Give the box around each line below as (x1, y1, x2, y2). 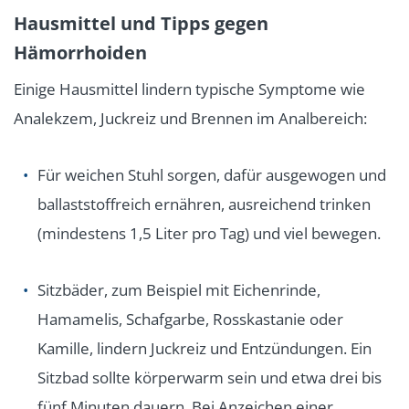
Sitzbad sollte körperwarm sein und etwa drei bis (37, 367, 382, 389)
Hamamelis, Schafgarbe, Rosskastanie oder (37, 309, 343, 330)
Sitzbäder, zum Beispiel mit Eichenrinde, (37, 279, 320, 301)
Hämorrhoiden (14, 40, 147, 66)
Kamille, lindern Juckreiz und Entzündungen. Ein (37, 338, 372, 360)
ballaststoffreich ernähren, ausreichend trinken (37, 194, 371, 215)
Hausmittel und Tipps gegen (14, 11, 268, 37)
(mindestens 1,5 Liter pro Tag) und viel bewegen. (37, 223, 381, 245)
